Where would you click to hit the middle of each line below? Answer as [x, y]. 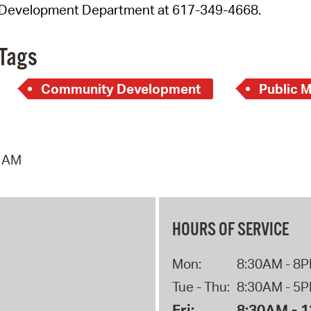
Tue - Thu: [201, 287]
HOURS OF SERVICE [230, 230]
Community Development [120, 89]
